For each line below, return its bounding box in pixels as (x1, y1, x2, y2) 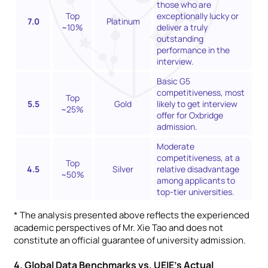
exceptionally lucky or (157, 10, 239, 22)
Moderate (157, 140, 194, 152)
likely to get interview (157, 98, 237, 109)
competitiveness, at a (157, 151, 240, 163)
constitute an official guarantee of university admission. (14, 233, 246, 246)
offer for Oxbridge (157, 109, 223, 121)
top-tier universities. (157, 185, 234, 197)
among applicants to (157, 174, 235, 186)
